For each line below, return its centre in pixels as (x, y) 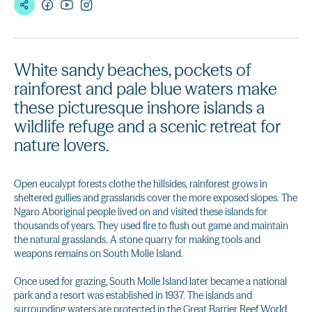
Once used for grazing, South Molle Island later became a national (150, 281)
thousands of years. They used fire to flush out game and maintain (151, 226)
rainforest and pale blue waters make (146, 89)
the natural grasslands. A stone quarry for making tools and (137, 240)
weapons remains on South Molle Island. (99, 253)
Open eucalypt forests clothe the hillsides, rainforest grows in (141, 184)
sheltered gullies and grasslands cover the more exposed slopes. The (156, 198)
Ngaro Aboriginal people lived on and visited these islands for (141, 212)
